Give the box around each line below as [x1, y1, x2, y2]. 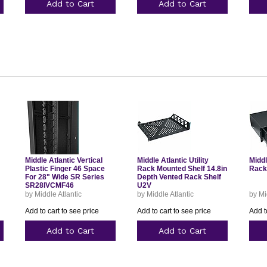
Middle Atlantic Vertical [24, 156, 103, 164]
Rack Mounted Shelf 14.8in [136, 164, 227, 173]
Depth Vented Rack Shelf [136, 173, 221, 181]
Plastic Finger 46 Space [24, 164, 105, 173]
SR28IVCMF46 [24, 181, 74, 190]
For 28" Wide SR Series [24, 173, 104, 181]
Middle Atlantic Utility [136, 156, 209, 164]
